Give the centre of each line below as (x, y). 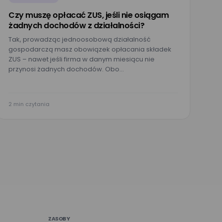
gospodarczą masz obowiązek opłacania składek (90, 49)
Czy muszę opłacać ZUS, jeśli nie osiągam (88, 15)
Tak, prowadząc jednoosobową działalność (80, 39)
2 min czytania (29, 104)
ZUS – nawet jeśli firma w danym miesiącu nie (82, 59)
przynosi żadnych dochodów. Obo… (66, 69)
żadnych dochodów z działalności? (76, 26)
